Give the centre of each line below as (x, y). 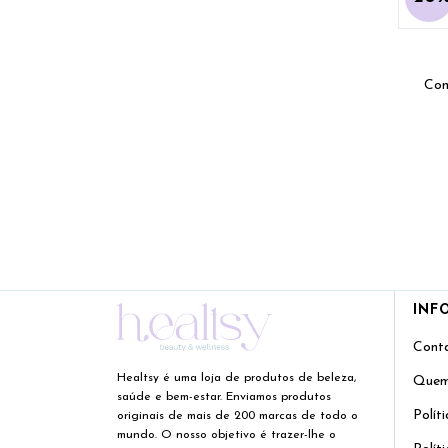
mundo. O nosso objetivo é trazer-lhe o (226, 435)
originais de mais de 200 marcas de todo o (237, 416)
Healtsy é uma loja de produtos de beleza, (236, 378)
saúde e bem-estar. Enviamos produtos (224, 397)
